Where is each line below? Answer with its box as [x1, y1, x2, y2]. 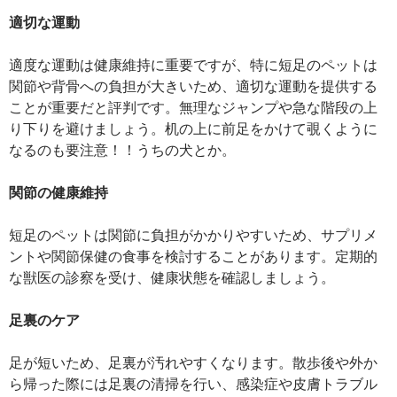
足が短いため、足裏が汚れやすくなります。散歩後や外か [9, 354, 378, 370]
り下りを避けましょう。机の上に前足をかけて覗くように [9, 120, 378, 136]
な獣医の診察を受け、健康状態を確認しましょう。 [9, 269, 335, 285]
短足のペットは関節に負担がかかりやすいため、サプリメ [9, 226, 378, 243]
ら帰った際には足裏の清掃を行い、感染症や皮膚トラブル [9, 375, 378, 392]
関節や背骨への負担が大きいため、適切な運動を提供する [9, 77, 378, 94]
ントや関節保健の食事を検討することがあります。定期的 [9, 247, 378, 264]
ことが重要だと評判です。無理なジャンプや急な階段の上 [9, 98, 378, 115]
